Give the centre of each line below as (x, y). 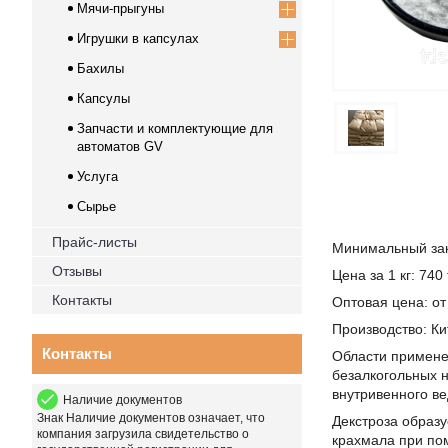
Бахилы (100, 68)
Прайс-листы (94, 242)
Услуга (97, 176)
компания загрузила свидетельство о (143, 434)
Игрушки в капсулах (138, 38)
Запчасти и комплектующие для (175, 128)
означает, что (225, 418)
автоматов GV (120, 146)
